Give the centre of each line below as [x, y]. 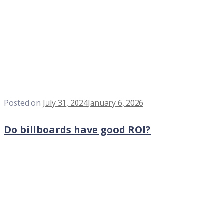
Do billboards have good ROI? [77, 129]
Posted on [23, 103]
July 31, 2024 [65, 103]
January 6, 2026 [116, 103]
